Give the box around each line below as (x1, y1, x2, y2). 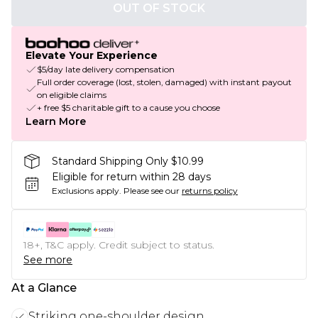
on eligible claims (37, 89, 106, 101)
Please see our (124, 185, 180, 197)
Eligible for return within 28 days (52, 170, 211, 184)
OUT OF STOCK (113, 1, 205, 15)
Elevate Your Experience (26, 49, 158, 62)
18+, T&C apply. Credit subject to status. (23, 238, 214, 252)
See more (23, 253, 72, 267)
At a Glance (11, 281, 77, 295)
